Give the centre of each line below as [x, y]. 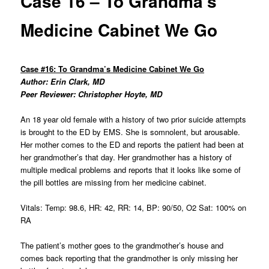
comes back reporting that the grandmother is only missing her [129, 258]
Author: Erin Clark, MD [63, 81]
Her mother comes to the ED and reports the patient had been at [132, 144]
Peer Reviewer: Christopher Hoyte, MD [92, 94]
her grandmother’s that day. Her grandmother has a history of [126, 157]
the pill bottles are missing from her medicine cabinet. [114, 182]
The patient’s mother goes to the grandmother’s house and [122, 246]
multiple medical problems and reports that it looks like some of [131, 169]
